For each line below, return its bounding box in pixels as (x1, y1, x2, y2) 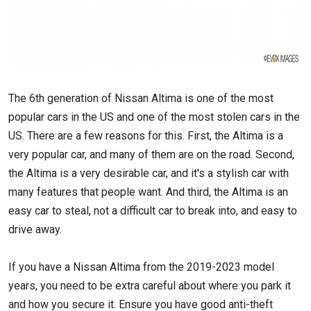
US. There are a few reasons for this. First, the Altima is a (8, 129, 283, 143)
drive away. (8, 223, 62, 237)
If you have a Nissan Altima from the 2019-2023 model (8, 260, 274, 274)
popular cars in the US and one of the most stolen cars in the (8, 110, 300, 124)
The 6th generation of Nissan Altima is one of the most (8, 92, 274, 106)
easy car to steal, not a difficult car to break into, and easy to (8, 204, 297, 218)
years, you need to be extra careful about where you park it (8, 279, 291, 293)
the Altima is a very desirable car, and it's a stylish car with (8, 167, 289, 180)
